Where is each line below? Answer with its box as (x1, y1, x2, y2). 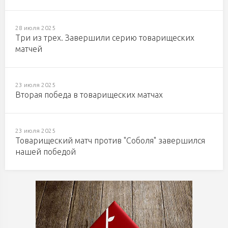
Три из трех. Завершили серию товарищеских (15, 33, 194, 42)
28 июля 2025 (15, 24, 55, 31)
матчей (15, 44, 42, 53)
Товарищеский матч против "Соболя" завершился (15, 136, 205, 145)
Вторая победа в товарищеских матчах (15, 90, 163, 99)
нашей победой (15, 147, 76, 156)
